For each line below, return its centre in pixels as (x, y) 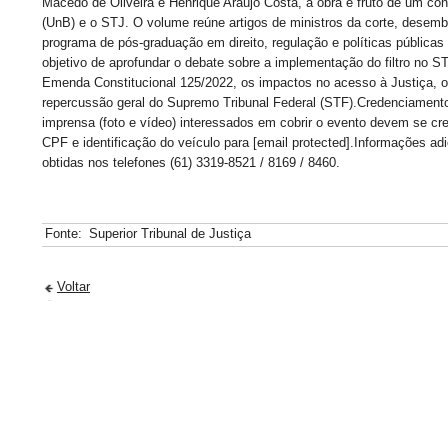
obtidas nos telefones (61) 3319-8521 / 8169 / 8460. (191, 162)
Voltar (73, 286)
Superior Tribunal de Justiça (170, 233)
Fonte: (63, 233)
